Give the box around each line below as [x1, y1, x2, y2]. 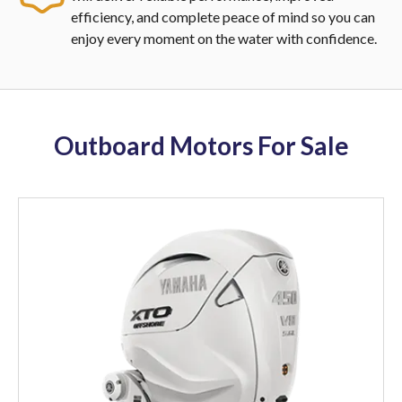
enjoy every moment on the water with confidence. [71, 29, 377, 47]
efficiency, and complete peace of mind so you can [71, 7, 375, 25]
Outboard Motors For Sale [53, 129, 349, 161]
